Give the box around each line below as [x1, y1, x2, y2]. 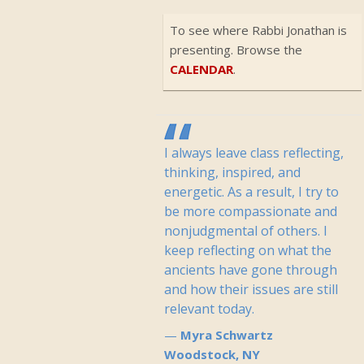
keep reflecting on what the [164, 241, 331, 259]
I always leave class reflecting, [164, 144, 344, 162]
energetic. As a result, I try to [164, 183, 339, 201]
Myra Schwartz [180, 327, 273, 343]
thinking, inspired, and [164, 163, 301, 181]
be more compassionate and [164, 202, 337, 220]
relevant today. [164, 300, 254, 318]
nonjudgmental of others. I [164, 222, 327, 240]
